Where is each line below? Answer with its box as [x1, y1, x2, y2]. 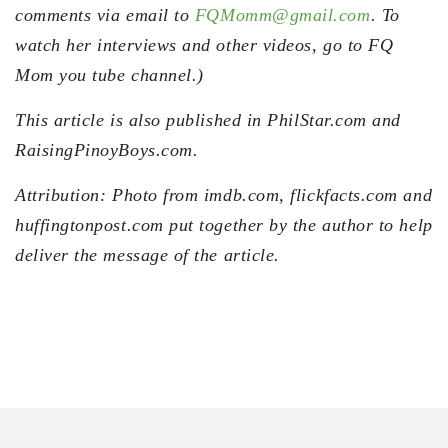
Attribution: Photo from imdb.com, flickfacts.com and [15, 184, 433, 205]
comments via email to [15, 4, 195, 25]
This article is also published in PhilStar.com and [15, 109, 402, 130]
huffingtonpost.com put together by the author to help [15, 214, 433, 235]
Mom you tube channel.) [15, 64, 204, 85]
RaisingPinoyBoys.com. [15, 139, 199, 160]
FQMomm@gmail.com [194, 4, 371, 25]
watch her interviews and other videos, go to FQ [15, 34, 394, 55]
